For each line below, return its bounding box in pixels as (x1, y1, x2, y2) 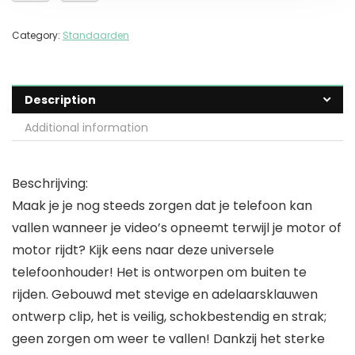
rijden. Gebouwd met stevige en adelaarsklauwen (12, 285, 318, 304)
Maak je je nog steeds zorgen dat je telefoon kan (12, 197, 312, 216)
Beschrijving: (12, 174, 88, 193)
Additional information (25, 120, 148, 136)
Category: (12, 29, 63, 43)
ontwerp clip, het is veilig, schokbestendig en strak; (12, 307, 326, 326)
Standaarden (63, 29, 129, 43)
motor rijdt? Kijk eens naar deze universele (12, 241, 274, 260)
